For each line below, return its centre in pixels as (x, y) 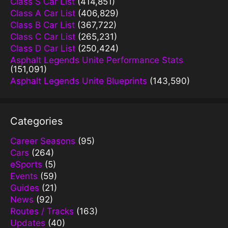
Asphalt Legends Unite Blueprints (79, 81)
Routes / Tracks (42, 211)
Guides (25, 188)
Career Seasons (43, 141)
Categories (36, 121)
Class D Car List (43, 48)
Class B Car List (42, 25)
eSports (26, 164)
